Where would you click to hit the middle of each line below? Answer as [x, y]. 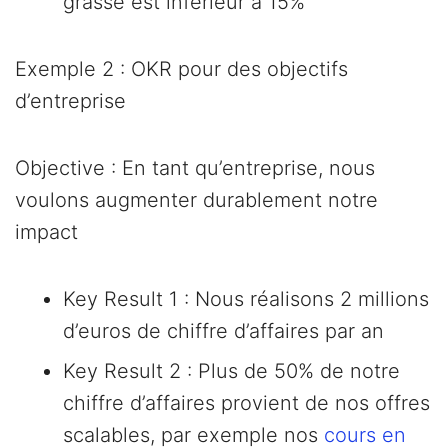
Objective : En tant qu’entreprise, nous [195, 168]
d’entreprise [70, 101]
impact [46, 232]
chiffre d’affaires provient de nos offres [246, 403]
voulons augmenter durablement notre [196, 200]
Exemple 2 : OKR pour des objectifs [181, 69]
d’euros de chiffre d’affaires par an [223, 331]
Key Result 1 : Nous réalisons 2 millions [246, 299]
